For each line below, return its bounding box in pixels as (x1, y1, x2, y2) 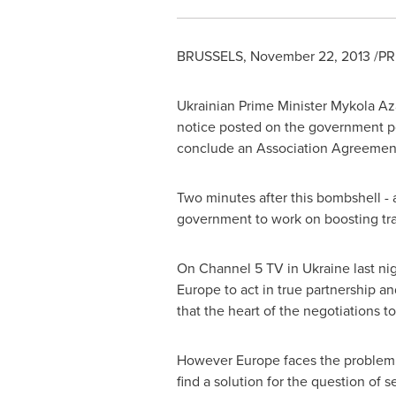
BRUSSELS (176, 46, 243, 65)
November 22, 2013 (249, 46, 370, 65)
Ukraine (301, 258, 350, 278)
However (176, 350, 236, 369)
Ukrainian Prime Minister (176, 95, 331, 115)
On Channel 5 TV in (176, 258, 302, 278)
